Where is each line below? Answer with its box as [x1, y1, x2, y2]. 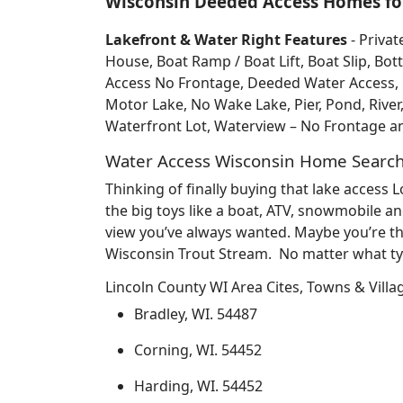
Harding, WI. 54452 [134, 376, 263, 396]
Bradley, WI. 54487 [134, 304, 257, 324]
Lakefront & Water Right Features [105, 30, 347, 49]
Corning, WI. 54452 [134, 340, 262, 360]
